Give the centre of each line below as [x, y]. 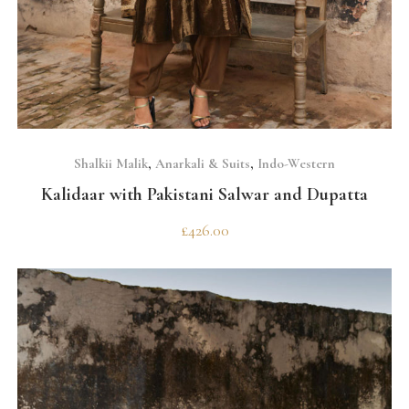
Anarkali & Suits [203, 164]
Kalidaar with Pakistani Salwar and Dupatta [204, 195]
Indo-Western [296, 164]
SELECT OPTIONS [204, 147]
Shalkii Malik [111, 164]
